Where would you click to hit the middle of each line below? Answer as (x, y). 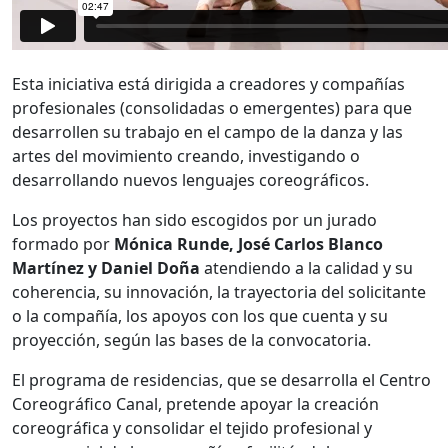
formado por (63, 243)
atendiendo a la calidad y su (306, 267)
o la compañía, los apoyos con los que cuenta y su (200, 315)
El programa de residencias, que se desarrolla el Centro (221, 379)
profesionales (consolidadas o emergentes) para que (212, 107)
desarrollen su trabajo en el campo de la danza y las (207, 131)
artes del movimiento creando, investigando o (186, 155)
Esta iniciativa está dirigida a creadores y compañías (208, 83)
